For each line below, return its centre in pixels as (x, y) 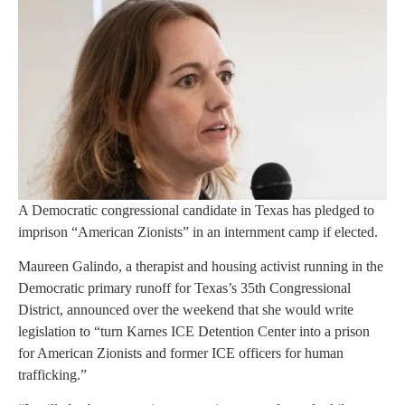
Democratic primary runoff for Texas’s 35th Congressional (184, 288)
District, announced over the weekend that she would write (186, 310)
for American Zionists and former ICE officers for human (181, 353)
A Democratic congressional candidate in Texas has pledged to (196, 210)
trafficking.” (52, 375)
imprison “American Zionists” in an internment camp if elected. (198, 231)
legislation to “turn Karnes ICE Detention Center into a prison (194, 331)
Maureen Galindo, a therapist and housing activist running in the (201, 266)
